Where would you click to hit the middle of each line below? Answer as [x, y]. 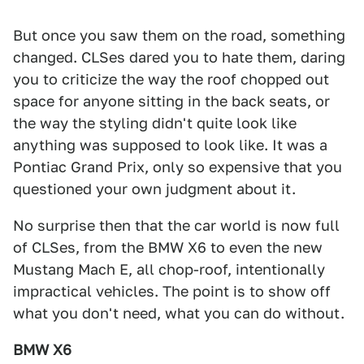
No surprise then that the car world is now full [176, 225]
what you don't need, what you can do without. [179, 313]
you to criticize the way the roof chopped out [171, 79]
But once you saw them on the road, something [179, 35]
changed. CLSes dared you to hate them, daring [179, 57]
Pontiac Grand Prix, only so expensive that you [178, 167]
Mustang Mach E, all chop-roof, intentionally [169, 269]
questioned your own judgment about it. [154, 188]
